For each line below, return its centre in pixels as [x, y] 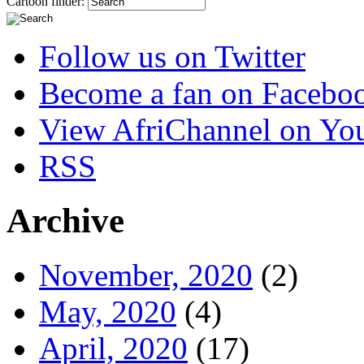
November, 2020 [146, 275]
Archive [65, 220]
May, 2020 [108, 311]
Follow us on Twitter [172, 56]
